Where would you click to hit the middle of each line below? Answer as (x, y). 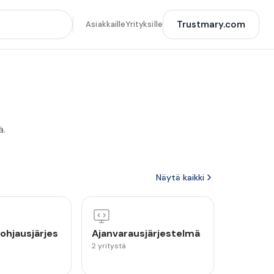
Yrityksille (144, 24)
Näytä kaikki (180, 177)
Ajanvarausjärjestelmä (146, 233)
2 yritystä (109, 246)
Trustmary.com (211, 24)
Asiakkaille (106, 24)
